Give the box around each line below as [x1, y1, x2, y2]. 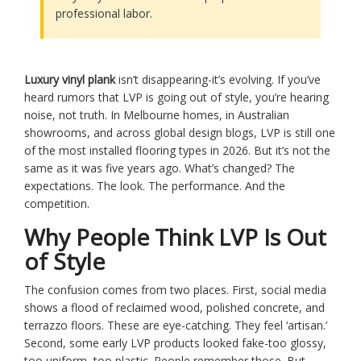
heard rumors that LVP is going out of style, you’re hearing [24, 89, 329, 106]
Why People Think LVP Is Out [24, 222, 326, 253]
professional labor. [56, 6, 152, 22]
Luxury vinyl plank [24, 72, 115, 88]
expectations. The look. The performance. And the [24, 178, 285, 194]
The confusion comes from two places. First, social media [24, 282, 326, 298]
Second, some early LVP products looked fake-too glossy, [24, 335, 326, 351]
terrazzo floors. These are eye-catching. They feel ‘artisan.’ [24, 317, 327, 334]
